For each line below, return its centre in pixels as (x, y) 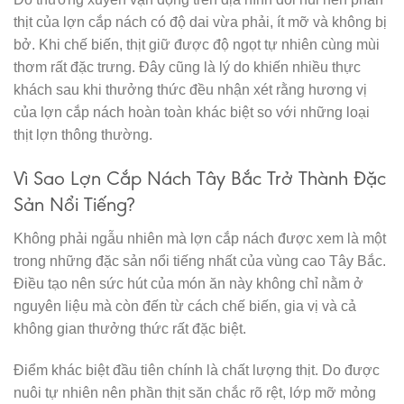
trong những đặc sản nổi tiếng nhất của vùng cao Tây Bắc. (200, 262)
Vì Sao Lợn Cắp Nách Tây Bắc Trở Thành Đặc (200, 178)
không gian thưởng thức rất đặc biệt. (130, 329)
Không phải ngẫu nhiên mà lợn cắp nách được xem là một (200, 239)
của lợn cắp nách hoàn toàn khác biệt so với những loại (192, 113)
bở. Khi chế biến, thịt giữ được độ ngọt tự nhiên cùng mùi (197, 45)
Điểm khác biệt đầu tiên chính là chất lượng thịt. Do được (197, 370)
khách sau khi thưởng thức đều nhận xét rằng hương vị (190, 90)
